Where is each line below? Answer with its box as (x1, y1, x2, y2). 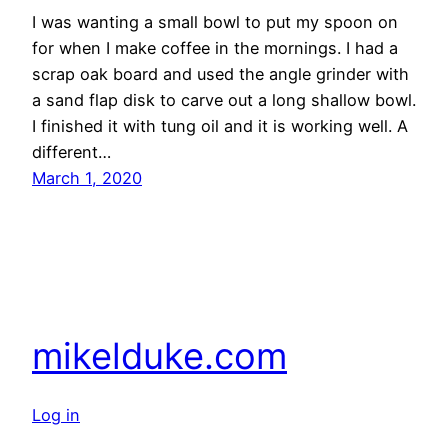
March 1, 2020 (32, 167, 142, 188)
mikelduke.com (32, 334, 287, 379)
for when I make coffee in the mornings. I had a (32, 37, 398, 58)
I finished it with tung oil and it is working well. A (32, 115, 408, 136)
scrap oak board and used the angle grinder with (32, 63, 409, 84)
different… (32, 141, 111, 162)
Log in (32, 405, 80, 426)
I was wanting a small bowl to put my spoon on (32, 11, 398, 32)
